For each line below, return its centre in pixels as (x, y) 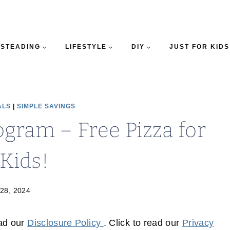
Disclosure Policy (65, 223)
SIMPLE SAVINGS (46, 106)
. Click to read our (143, 223)
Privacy (198, 223)
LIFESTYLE (86, 47)
